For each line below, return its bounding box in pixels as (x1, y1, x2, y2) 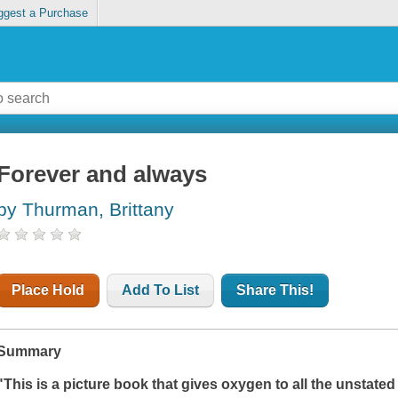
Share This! (236, 283, 314, 298)
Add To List (122, 283, 200, 298)
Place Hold (12, 283, 85, 298)
